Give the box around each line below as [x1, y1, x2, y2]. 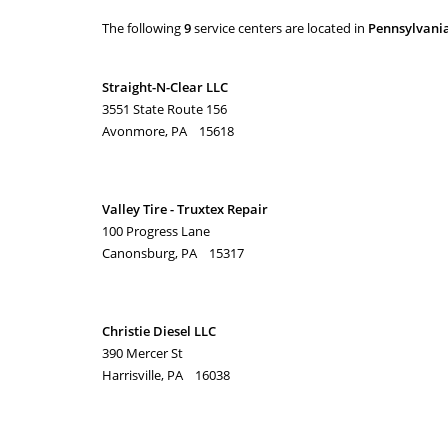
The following [102, 19, 184, 37]
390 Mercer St [102, 344, 183, 362]
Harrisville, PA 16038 [102, 366, 230, 384]
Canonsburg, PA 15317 [102, 244, 244, 262]
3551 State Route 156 [102, 100, 227, 118]
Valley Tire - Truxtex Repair [102, 200, 268, 218]
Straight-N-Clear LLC [102, 78, 228, 96]
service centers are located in [191, 19, 368, 37]
